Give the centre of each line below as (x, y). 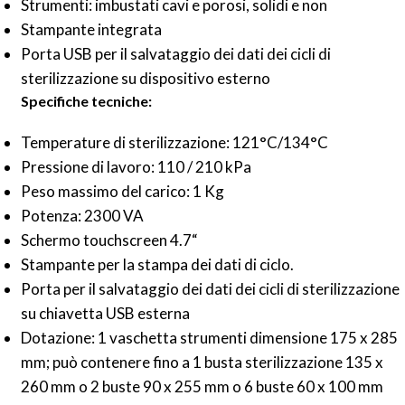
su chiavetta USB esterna (105, 314)
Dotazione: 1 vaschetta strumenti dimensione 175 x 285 (209, 338)
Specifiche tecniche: (86, 101)
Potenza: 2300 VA (82, 216)
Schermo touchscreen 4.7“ (109, 240)
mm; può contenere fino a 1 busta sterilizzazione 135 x (202, 363)
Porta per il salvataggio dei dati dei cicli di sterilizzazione (210, 289)
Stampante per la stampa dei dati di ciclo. (157, 265)
